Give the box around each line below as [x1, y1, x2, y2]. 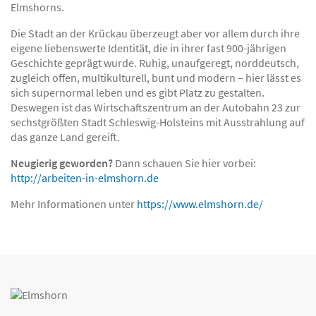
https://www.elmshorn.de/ [137, 197, 263, 211]
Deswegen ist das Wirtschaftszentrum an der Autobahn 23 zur [11, 100, 300, 114]
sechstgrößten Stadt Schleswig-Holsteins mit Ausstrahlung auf [11, 115, 305, 129]
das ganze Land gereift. [11, 130, 120, 144]
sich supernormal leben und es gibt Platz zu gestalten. [11, 85, 265, 99]
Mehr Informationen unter [11, 197, 137, 211]
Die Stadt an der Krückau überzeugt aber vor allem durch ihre [11, 26, 300, 40]
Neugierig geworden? [11, 156, 113, 170]
